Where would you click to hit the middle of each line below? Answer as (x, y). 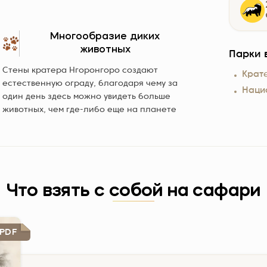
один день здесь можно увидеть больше (86, 97)
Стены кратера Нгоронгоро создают (80, 70)
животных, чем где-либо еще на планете (89, 110)
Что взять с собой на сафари (133, 191)
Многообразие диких (105, 37)
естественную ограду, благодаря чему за (90, 83)
